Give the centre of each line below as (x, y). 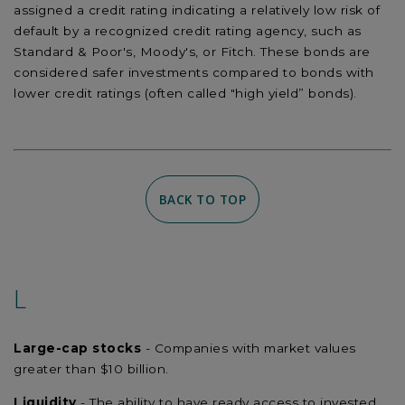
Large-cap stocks (80, 348)
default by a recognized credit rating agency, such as (188, 31)
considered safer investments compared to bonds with (194, 72)
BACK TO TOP (202, 199)
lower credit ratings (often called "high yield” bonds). (185, 93)
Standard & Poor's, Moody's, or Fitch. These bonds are (192, 52)
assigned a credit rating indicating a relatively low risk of (197, 10)
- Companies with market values (250, 348)
